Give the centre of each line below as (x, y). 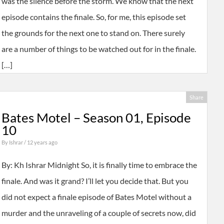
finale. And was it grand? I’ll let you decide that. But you (95, 181)
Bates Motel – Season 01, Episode (96, 118)
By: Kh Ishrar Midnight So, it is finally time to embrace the (99, 165)
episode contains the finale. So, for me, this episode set (93, 17)
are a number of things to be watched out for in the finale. (98, 49)
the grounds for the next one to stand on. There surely (93, 33)
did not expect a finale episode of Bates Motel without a (96, 197)
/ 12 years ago (40, 142)
